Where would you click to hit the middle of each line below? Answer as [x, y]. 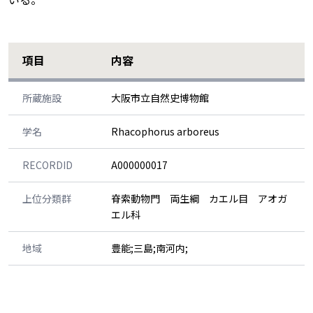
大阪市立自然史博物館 [160, 97]
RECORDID [48, 165]
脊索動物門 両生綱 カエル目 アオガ [199, 198]
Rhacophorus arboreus [165, 131]
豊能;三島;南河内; [150, 248]
